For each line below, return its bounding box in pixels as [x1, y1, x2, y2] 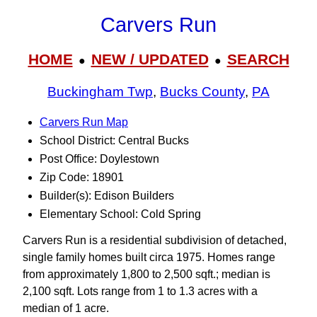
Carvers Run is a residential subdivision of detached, [23, 234, 287, 246]
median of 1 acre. [23, 302, 109, 314]
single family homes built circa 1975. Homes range [23, 251, 275, 263]
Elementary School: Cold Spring [40, 208, 201, 220]
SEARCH [226, 50, 289, 67]
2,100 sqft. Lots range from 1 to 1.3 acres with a [23, 285, 258, 297]
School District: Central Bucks [40, 134, 189, 146]
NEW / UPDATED [91, 50, 209, 67]
